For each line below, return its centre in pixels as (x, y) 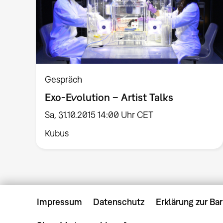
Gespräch (64, 79)
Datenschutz (119, 202)
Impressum (59, 202)
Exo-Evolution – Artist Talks (109, 97)
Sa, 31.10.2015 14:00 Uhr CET (99, 115)
